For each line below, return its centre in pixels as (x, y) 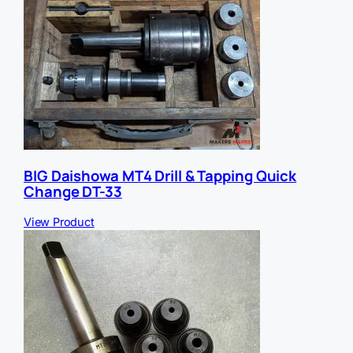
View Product (59, 222)
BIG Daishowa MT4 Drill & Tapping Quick (160, 176)
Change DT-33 (73, 192)
